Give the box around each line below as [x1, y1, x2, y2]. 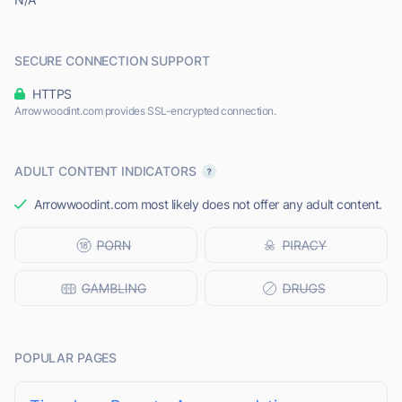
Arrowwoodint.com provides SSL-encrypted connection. [14, 104, 276, 118]
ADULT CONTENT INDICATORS [14, 163, 197, 179]
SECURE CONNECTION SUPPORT [14, 53, 210, 69]
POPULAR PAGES [14, 350, 118, 366]
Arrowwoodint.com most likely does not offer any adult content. [34, 197, 382, 213]
